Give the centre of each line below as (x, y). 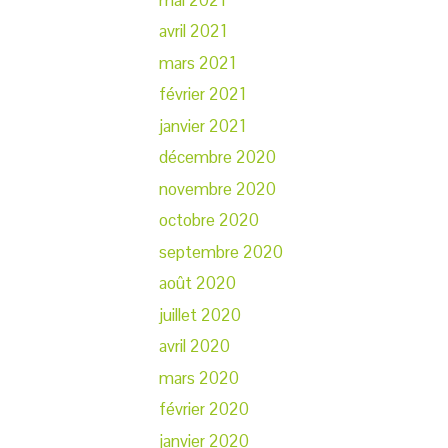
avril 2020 (194, 346)
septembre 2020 (221, 251)
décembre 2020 (217, 157)
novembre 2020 (217, 188)
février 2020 (204, 409)
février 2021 (202, 94)
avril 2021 (193, 31)
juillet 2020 (200, 314)
